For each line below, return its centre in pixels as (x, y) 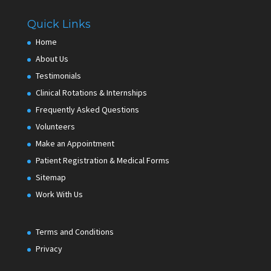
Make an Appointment (75, 144)
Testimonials (58, 76)
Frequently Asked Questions (87, 110)
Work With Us (59, 194)
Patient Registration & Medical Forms (102, 161)
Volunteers (55, 127)
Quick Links (59, 24)
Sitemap (51, 178)
